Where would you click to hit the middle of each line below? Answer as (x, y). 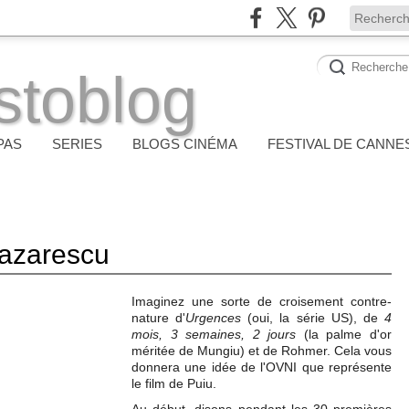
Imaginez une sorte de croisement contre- (262, 301)
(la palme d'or (344, 334)
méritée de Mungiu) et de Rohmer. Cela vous (262, 351)
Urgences (214, 318)
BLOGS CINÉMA (185, 144)
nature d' (159, 318)
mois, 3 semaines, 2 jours (214, 334)
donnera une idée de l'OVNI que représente (262, 367)
